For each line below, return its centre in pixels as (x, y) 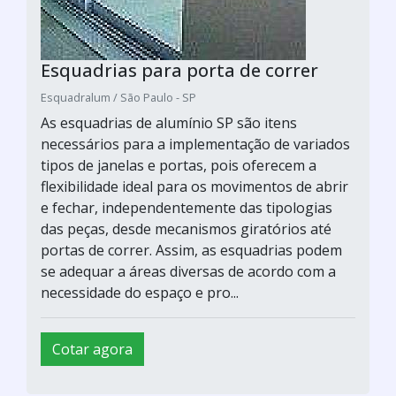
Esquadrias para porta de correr (179, 70)
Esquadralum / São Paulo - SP (118, 97)
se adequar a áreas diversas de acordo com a (188, 271)
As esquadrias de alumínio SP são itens (169, 122)
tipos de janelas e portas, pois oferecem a (179, 165)
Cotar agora (92, 349)
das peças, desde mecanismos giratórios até (186, 228)
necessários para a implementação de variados (195, 144)
